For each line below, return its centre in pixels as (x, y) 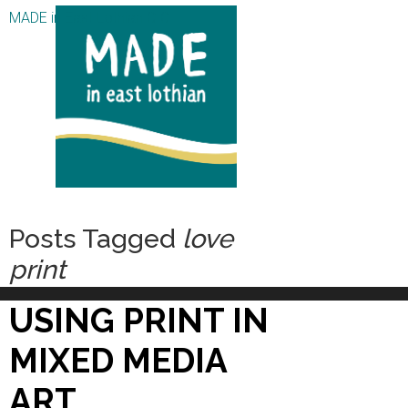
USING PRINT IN (139, 321)
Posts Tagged (96, 239)
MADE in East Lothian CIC (89, 18)
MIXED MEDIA (118, 361)
